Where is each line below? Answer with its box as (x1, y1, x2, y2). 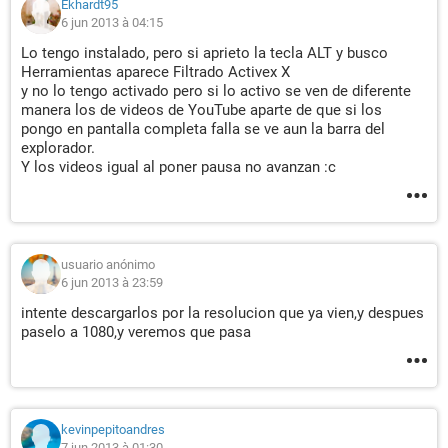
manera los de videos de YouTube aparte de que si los (21, 101, 382, 119)
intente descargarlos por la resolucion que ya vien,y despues (21, 304, 424, 322)
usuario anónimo (61, 257, 155, 272)
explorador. (21, 139, 95, 157)
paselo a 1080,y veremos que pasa (21, 323, 251, 341)
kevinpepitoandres (61, 422, 165, 437)
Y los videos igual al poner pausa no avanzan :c (21, 158, 336, 176)
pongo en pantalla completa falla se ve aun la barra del (21, 120, 385, 138)
